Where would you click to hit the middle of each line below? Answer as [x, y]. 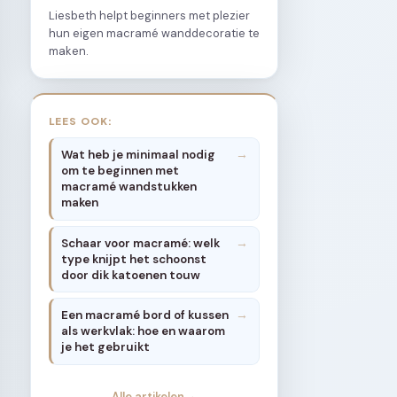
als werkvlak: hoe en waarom [144, 331]
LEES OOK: [81, 120]
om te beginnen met [121, 171]
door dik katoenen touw [131, 275]
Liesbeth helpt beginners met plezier [149, 15]
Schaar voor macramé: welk [141, 243]
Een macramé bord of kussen [145, 315]
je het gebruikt [106, 346]
